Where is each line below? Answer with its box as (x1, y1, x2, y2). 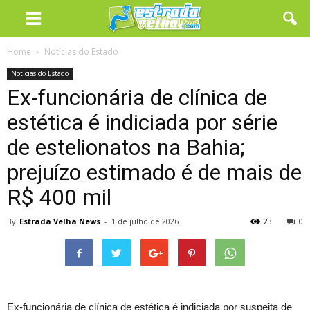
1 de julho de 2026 (111, 216, 179, 226)
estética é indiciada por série (7, 109, 277, 136)
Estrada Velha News (19, 216, 100, 226)
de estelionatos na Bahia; (7, 134, 245, 161)
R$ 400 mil (7, 184, 111, 210)
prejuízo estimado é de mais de (7, 159, 302, 185)
